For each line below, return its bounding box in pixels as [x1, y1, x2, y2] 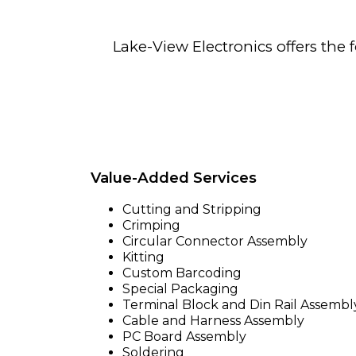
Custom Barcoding [122, 265, 242, 281]
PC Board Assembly [122, 328, 246, 344]
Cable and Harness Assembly [122, 312, 304, 328]
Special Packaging [122, 281, 238, 296]
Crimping [122, 217, 180, 233]
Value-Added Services [91, 168, 257, 188]
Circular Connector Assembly [122, 233, 308, 249]
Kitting [122, 249, 164, 265]
